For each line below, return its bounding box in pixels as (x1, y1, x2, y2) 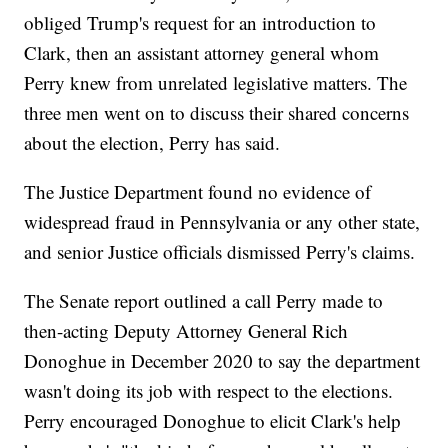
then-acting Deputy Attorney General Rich (24, 318, 349, 344)
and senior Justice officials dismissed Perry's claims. (24, 239, 416, 265)
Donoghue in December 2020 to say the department (24, 348, 421, 374)
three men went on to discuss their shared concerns (24, 100, 410, 126)
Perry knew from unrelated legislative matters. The (24, 70, 408, 96)
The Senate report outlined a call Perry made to (24, 288, 384, 314)
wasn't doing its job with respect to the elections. (24, 378, 394, 404)
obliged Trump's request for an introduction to (24, 10, 377, 36)
